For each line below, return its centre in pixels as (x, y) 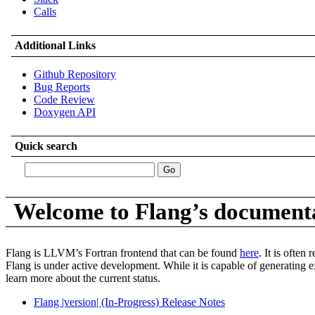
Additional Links (56, 46)
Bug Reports (62, 86)
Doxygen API (65, 112)
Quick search (46, 146)
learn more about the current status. (83, 278)
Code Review (64, 99)
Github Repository (75, 74)
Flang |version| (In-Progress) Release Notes (129, 302)
